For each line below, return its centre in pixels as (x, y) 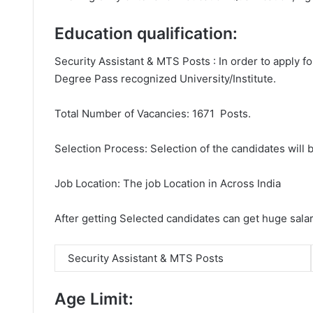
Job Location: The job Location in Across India (168, 183)
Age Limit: (94, 299)
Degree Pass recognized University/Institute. (165, 79)
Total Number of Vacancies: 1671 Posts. (153, 114)
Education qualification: (146, 33)
